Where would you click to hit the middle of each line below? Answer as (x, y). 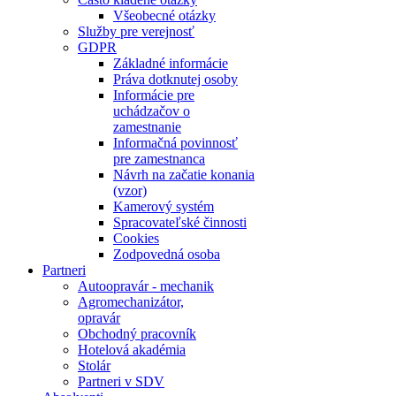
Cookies (136, 238)
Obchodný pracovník (137, 334)
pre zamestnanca (159, 159)
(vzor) (130, 190)
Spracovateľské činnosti (180, 222)
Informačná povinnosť (175, 143)
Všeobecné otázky (164, 15)
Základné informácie (171, 63)
